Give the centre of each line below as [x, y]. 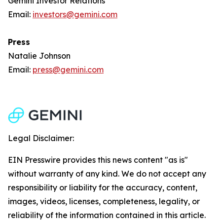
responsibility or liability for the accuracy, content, [103, 187]
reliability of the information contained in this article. [107, 215]
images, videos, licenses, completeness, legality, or [104, 201]
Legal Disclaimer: [41, 138]
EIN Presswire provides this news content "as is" [98, 160]
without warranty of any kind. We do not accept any [107, 174]
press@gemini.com [68, 70]
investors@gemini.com [75, 14]
